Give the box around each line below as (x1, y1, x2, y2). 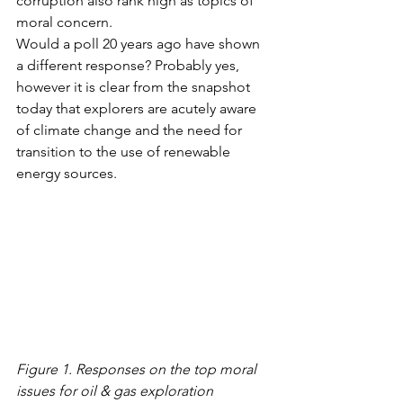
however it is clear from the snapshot (16, 77, 254, 95)
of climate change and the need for (16, 121, 246, 139)
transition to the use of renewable (16, 142, 234, 160)
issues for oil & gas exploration (16, 381, 213, 399)
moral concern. (16, 13, 116, 31)
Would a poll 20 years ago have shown (16, 34, 264, 52)
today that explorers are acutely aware (16, 99, 260, 117)
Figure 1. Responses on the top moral (16, 360, 260, 378)
